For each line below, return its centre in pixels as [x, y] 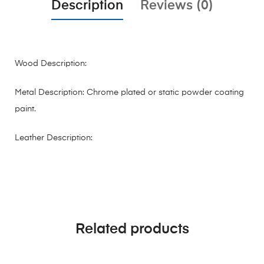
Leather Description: [54, 138]
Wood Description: [51, 63]
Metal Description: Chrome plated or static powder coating [129, 92]
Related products [132, 229]
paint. [25, 109]
